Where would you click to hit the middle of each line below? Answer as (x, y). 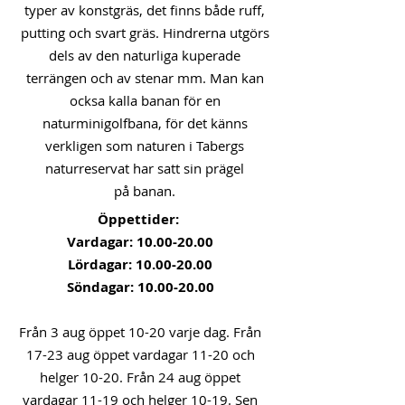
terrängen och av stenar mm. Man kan (145, 78)
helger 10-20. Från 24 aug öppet (140, 377)
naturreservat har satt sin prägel (145, 168)
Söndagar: (102, 287)
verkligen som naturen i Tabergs (145, 146)
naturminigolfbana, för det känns (145, 123)
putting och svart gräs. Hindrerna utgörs (145, 33)
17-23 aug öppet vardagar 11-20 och (140, 354)
